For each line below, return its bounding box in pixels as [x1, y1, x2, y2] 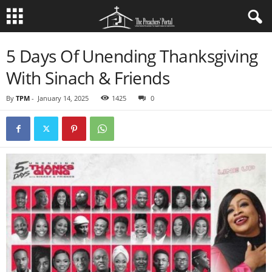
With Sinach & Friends [6, 66, 170, 89]
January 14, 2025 [38, 93, 89, 103]
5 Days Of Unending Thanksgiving [6, 44, 258, 67]
